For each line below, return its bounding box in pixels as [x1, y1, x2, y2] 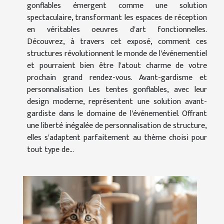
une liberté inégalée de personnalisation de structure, [27, 119, 207, 133]
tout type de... [27, 143, 74, 157]
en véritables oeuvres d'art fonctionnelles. [27, 23, 207, 37]
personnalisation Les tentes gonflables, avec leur [27, 83, 207, 97]
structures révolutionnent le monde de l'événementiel [27, 47, 207, 61]
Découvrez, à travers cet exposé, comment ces [27, 35, 207, 49]
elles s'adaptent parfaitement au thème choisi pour [27, 131, 207, 145]
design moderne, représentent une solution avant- [27, 95, 207, 109]
